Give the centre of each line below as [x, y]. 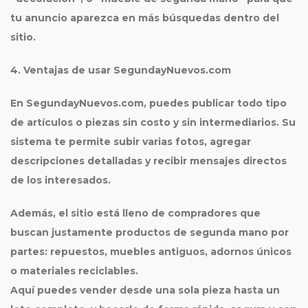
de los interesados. [60, 180]
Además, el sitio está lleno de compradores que [135, 213]
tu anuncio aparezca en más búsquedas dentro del [145, 18]
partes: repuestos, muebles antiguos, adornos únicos [151, 252]
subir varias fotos [159, 142]
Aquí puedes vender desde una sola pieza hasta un [145, 290]
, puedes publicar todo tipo [215, 103]
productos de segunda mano [192, 232]
